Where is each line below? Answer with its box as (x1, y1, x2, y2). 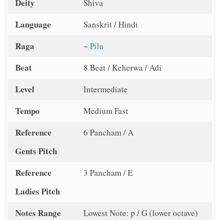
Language (15, 18, 51, 31)
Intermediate (83, 83, 128, 95)
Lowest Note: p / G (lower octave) (83, 207, 198, 219)
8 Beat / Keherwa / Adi (83, 62, 162, 74)
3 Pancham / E (83, 167, 133, 179)
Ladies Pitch (15, 185, 60, 198)
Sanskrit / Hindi (83, 19, 138, 30)
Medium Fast (83, 105, 128, 117)
